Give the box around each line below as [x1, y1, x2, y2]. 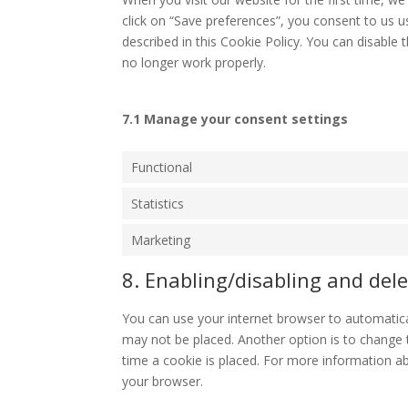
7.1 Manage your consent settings [122, 109, 349, 127]
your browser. [122, 372, 204, 390]
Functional [131, 158, 193, 176]
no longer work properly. [122, 53, 267, 71]
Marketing [131, 230, 191, 249]
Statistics [131, 194, 185, 212]
